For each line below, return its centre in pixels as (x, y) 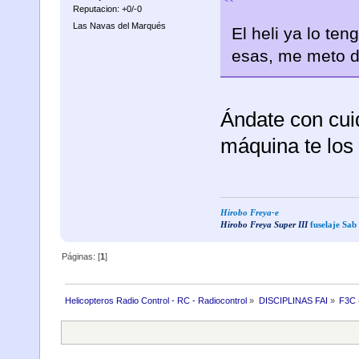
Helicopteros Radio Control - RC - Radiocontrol (156, 300)
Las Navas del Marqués (119, 26)
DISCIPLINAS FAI (293, 300)
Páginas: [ (81, 256)
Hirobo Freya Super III (264, 224)
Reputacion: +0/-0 (107, 8)
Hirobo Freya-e (249, 212)
